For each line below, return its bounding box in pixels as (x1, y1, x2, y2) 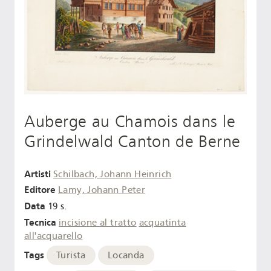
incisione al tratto (59, 217, 137, 228)
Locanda (107, 249, 145, 261)
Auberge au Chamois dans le (24, 111, 236, 131)
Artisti (24, 168, 51, 180)
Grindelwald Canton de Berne (24, 131, 241, 151)
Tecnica (24, 216, 56, 228)
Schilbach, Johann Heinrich (53, 168, 172, 180)
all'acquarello (24, 230, 83, 241)
